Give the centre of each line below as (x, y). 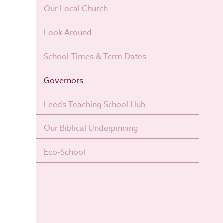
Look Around (68, 33)
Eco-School (64, 152)
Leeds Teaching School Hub (95, 105)
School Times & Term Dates (95, 57)
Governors (63, 81)
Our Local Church (76, 9)
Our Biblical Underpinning (91, 128)
